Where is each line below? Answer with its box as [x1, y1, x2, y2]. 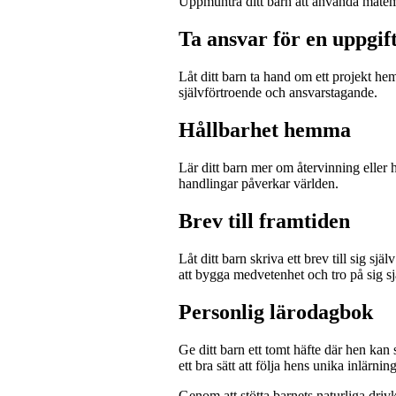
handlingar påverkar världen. [178, 175, 339, 191]
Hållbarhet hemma [178, 118, 351, 142]
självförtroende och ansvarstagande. [178, 85, 377, 101]
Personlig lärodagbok [178, 300, 373, 324]
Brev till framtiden [178, 209, 350, 232]
